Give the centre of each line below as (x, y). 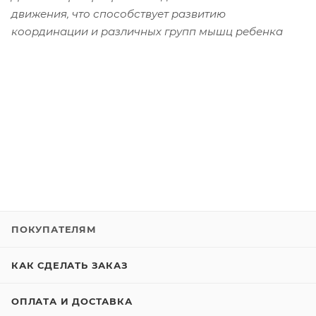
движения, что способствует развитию (119, 13)
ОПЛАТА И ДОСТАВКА (72, 301)
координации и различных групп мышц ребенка (147, 31)
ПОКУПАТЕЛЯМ (54, 229)
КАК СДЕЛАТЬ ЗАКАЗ (70, 265)
